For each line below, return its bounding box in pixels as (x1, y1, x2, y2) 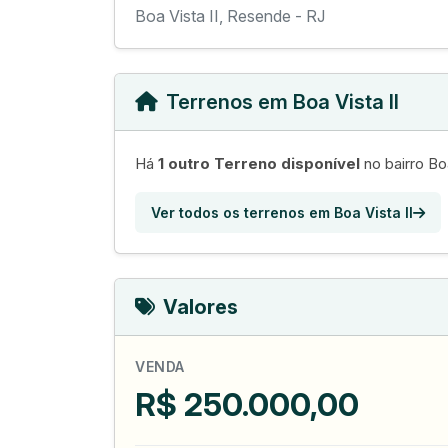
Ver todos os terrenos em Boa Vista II (151, 204, 413, 221)
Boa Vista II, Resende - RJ (135, 6, 325, 26)
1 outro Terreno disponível (158, 154, 360, 173)
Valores (163, 295, 238, 319)
